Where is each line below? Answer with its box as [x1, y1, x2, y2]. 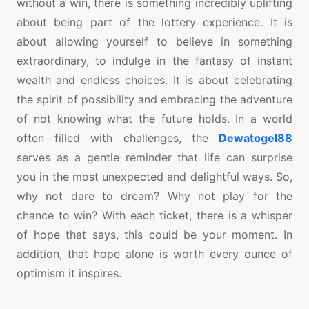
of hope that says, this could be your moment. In [17, 228, 292, 242]
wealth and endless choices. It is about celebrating [17, 73, 292, 88]
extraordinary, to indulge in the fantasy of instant [17, 54, 292, 68]
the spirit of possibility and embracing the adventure [17, 92, 292, 107]
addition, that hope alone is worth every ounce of [17, 247, 292, 261]
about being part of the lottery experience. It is [17, 15, 292, 30]
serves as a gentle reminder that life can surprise [17, 150, 292, 165]
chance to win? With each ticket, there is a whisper [17, 208, 292, 223]
